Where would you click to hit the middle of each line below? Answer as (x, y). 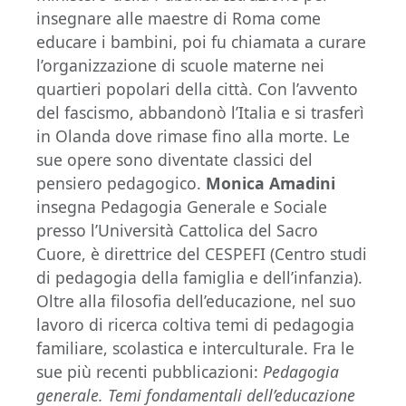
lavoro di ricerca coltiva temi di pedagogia (195, 325)
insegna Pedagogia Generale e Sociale (182, 207)
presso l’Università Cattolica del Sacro (177, 231)
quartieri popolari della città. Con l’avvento (197, 89)
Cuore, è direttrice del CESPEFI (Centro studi (202, 254)
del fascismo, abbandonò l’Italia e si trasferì (200, 113)
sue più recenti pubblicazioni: (150, 372)
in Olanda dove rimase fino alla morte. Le (193, 136)
